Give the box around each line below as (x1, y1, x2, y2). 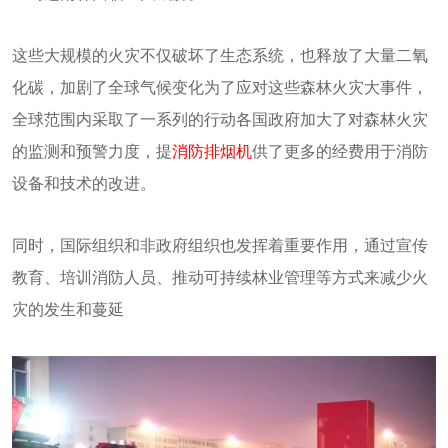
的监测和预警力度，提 (12, 143, 172, 161)
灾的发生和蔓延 (12, 301, 124, 319)
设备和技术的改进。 (12, 175, 156, 193)
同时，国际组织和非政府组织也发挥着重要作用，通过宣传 (12, 237, 428, 255)
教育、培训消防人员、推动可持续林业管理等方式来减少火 (12, 269, 428, 287)
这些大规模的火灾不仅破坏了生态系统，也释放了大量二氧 (12, 47, 428, 65)
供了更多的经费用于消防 (252, 143, 428, 161)
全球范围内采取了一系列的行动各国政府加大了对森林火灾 (12, 111, 428, 129)
